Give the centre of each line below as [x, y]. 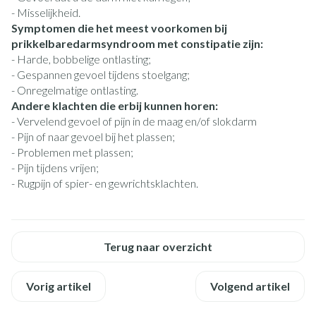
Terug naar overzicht [158, 247]
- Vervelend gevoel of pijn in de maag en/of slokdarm [134, 121]
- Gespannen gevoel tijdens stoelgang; [101, 74]
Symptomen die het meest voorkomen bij [119, 28]
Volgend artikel [250, 286]
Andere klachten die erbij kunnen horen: [115, 105]
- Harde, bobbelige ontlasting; [81, 59]
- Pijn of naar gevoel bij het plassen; [93, 136]
